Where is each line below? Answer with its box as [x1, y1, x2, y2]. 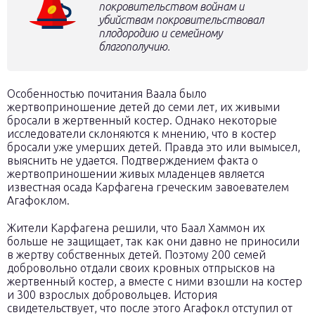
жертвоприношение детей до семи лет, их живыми [7, 101, 280, 113]
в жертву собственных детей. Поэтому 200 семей [7, 248, 266, 261]
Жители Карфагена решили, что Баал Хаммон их [7, 221, 265, 234]
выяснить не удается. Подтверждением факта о [7, 154, 258, 167]
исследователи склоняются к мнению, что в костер [7, 127, 276, 140]
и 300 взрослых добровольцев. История [7, 288, 217, 301]
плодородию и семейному [98, 27, 222, 39]
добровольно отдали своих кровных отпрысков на [7, 262, 275, 274]
